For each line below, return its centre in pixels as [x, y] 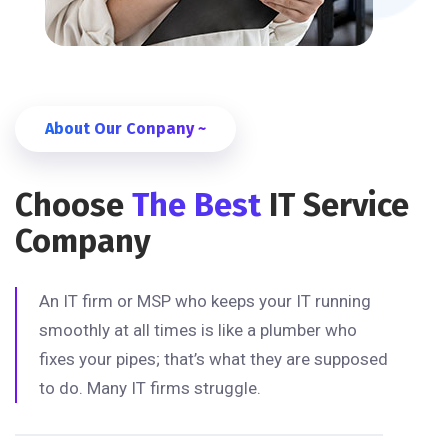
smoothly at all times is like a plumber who [198, 329]
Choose [73, 204]
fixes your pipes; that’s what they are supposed [213, 358]
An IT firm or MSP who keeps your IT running [205, 300]
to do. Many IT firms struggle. [150, 387]
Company [83, 240]
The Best [200, 204]
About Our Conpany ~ [125, 128]
